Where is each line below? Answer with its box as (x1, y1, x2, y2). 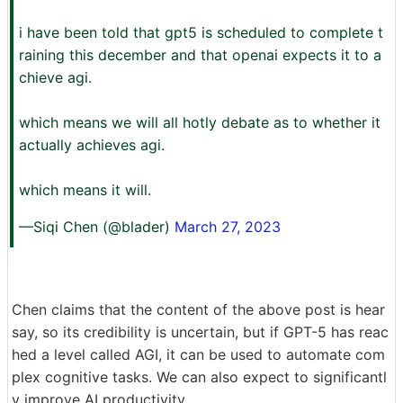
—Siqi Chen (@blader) (19, 217, 175, 236)
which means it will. (19, 180, 151, 199)
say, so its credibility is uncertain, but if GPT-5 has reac (12, 322, 389, 341)
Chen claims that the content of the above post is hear (12, 300, 385, 318)
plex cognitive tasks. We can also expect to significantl (12, 367, 387, 386)
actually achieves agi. (19, 135, 165, 154)
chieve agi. (19, 67, 92, 86)
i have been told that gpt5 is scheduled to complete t (19, 22, 383, 41)
